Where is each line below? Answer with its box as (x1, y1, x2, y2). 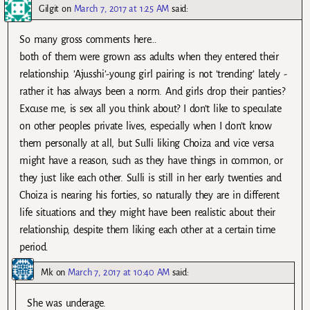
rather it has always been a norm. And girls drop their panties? (19, 85, 285, 97)
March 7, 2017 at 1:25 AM (73, 3, 170, 14)
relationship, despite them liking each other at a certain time (19, 224, 276, 235)
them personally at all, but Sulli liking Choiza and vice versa (19, 137, 274, 149)
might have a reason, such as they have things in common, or (19, 154, 283, 166)
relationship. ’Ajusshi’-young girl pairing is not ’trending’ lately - (19, 68, 287, 80)
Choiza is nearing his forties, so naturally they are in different (19, 189, 280, 201)
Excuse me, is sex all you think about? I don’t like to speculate (19, 102, 282, 114)
